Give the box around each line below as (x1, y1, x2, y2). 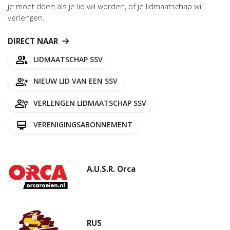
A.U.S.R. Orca (87, 164, 136, 174)
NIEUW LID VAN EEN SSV (31, 76, 118, 86)
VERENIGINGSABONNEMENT (31, 119, 132, 129)
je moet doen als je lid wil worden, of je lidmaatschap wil (8, 1, 203, 11)
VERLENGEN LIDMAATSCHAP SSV (31, 98, 146, 108)
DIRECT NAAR (8, 36, 58, 46)
